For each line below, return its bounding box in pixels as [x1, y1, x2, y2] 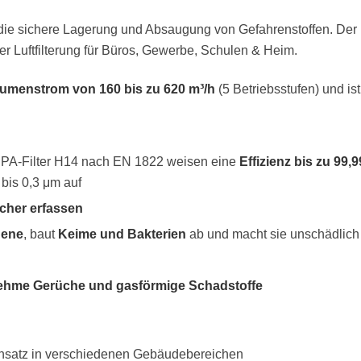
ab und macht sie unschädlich [186, 227, 359, 242]
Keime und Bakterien [58, 227, 186, 242]
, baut [23, 227, 58, 242]
